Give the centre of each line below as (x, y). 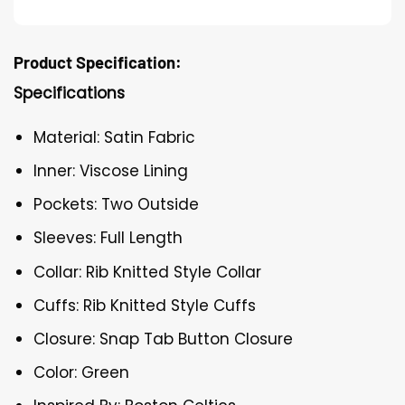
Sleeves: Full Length (108, 238)
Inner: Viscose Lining (111, 171)
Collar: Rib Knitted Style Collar (148, 272)
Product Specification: (98, 62)
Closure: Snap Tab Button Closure (164, 339)
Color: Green (82, 373)
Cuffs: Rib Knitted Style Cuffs (145, 305)
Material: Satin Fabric (115, 137)
